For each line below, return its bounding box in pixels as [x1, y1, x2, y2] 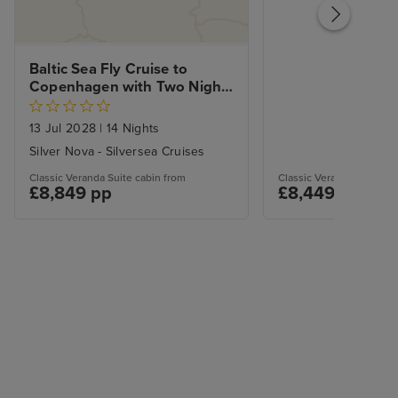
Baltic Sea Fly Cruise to [29, 60, 188, 79]
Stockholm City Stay [29, 96, 170, 115]
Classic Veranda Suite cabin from [29, 171, 186, 185]
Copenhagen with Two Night [29, 78, 227, 97]
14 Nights [102, 121, 160, 137]
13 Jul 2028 [29, 121, 100, 137]
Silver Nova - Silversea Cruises [29, 144, 205, 160]
